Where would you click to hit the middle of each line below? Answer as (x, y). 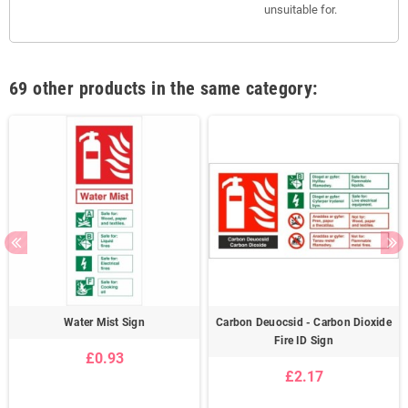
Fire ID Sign (304, 341)
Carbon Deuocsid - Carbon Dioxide (304, 323)
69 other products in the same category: (163, 89)
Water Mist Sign (104, 323)
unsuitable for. (301, 10)
